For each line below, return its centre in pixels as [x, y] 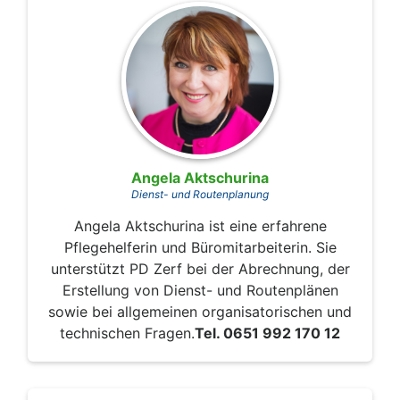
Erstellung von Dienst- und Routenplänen [200, 291]
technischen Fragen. [127, 333]
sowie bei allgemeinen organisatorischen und [200, 312]
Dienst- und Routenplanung [200, 195]
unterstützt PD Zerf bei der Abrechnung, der [200, 269]
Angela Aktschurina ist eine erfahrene [200, 226]
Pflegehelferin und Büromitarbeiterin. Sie [200, 248]
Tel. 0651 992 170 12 [267, 333]
